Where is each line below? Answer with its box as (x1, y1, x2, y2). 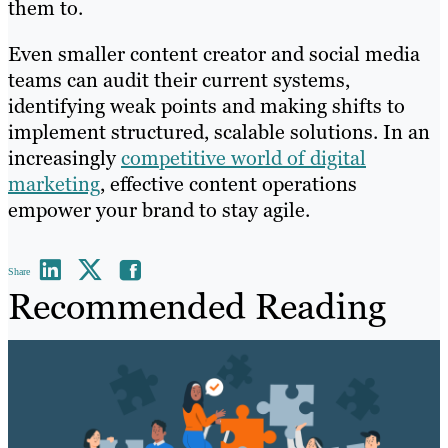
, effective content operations (100, 171, 357, 198)
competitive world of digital (121, 145, 366, 172)
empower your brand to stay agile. (8, 197, 310, 224)
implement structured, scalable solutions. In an (8, 119, 430, 146)
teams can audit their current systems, (8, 67, 350, 94)
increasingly (8, 145, 121, 172)
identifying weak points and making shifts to (8, 93, 405, 120)
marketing (8, 171, 100, 198)
